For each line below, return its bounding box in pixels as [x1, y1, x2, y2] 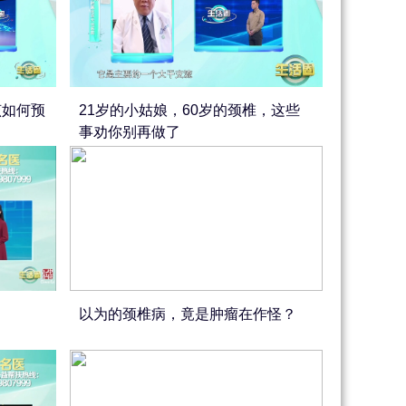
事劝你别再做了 [79, 124, 181, 140]
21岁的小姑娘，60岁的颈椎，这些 [79, 102, 301, 118]
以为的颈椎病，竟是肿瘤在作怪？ [79, 306, 297, 322]
